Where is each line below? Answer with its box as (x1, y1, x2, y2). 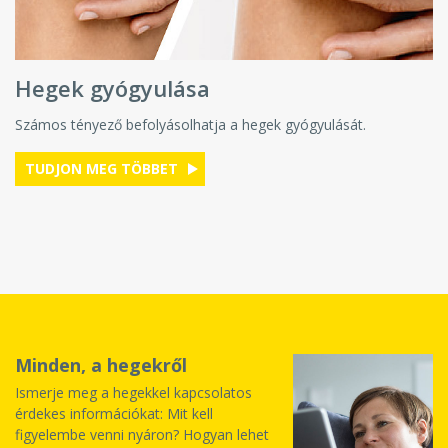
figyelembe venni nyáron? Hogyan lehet (15, 424, 269, 444)
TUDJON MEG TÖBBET (25, 158, 182, 178)
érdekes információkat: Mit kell (15, 403, 213, 423)
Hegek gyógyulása (15, 72, 210, 103)
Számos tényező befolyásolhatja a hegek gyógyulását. (15, 114, 366, 134)
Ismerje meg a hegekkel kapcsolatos (15, 382, 252, 402)
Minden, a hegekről (15, 352, 187, 377)
